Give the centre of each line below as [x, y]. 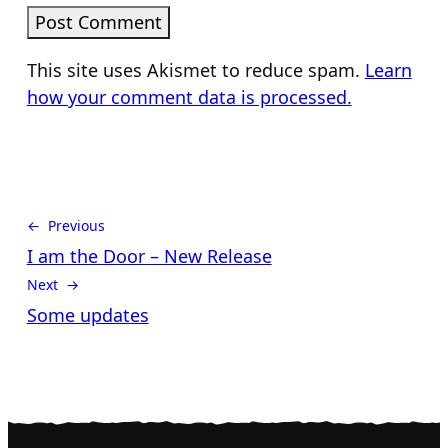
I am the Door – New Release [149, 256]
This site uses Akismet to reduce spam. [195, 70]
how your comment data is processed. [189, 97]
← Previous [65, 226]
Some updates [87, 315]
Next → [52, 285]
